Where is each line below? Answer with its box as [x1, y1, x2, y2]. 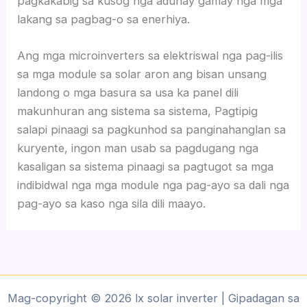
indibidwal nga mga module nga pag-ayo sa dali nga [17, 178, 290, 193]
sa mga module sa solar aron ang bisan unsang [17, 67, 267, 82]
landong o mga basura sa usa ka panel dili [17, 86, 239, 100]
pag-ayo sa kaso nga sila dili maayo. [17, 197, 206, 211]
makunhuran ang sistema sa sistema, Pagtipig [17, 104, 258, 119]
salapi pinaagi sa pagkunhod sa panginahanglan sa [17, 123, 286, 137]
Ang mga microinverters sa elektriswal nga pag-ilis [17, 49, 284, 63]
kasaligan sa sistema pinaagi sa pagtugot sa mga [17, 160, 274, 174]
